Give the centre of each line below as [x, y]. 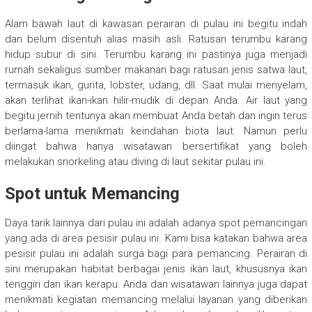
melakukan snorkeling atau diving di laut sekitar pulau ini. [135, 162]
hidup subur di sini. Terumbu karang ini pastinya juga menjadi [156, 55]
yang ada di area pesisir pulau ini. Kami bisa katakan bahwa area [156, 239]
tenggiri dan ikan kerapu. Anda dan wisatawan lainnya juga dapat [156, 284]
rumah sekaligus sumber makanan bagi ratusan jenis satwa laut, [156, 70]
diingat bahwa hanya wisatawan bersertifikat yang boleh [156, 147]
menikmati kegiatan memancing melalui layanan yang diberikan [156, 300]
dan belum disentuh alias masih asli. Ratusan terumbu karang [156, 39]
